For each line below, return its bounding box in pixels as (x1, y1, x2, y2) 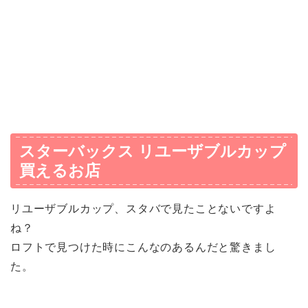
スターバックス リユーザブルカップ (19, 142, 286, 160)
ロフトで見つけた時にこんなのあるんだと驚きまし (10, 241, 276, 253)
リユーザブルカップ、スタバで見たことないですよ (10, 202, 276, 214)
